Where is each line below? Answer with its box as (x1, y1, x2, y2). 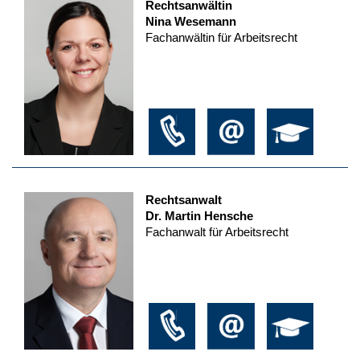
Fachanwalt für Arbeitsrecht (145, 224, 288, 239)
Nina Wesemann (145, 14, 236, 29)
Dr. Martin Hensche (145, 208, 253, 223)
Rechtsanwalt (145, 192, 222, 207)
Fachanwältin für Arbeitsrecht (145, 31, 297, 45)
